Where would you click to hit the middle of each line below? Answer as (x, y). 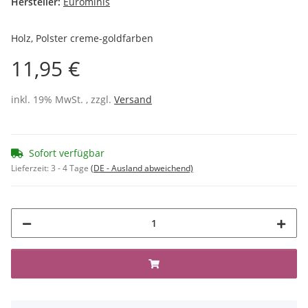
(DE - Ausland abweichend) (142, 168)
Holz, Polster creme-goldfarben (82, 38)
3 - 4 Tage (71, 168)
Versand (133, 99)
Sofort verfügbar (67, 153)
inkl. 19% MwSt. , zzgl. (63, 99)
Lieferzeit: (31, 168)
